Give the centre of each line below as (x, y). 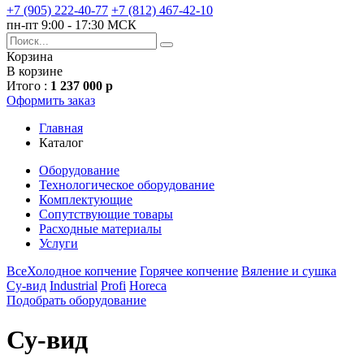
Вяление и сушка (289, 271)
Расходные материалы (100, 229)
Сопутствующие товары (106, 214)
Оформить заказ (51, 100)
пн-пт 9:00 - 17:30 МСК (71, 25)
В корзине (35, 71)
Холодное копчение (82, 271)
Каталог (61, 143)
